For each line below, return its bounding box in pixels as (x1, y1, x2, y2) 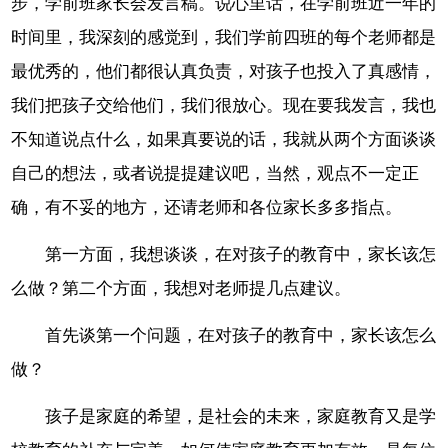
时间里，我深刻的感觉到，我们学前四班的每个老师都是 (11, 28, 437, 48)
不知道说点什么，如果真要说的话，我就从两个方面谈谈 (11, 130, 437, 150)
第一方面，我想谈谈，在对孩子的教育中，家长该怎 (45, 245, 437, 265)
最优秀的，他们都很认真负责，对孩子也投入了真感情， (11, 62, 437, 82)
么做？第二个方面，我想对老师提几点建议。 (11, 279, 352, 299)
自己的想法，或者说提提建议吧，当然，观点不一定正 (11, 164, 420, 184)
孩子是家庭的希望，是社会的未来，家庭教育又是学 (45, 406, 437, 426)
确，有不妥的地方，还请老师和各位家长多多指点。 (11, 198, 403, 218)
